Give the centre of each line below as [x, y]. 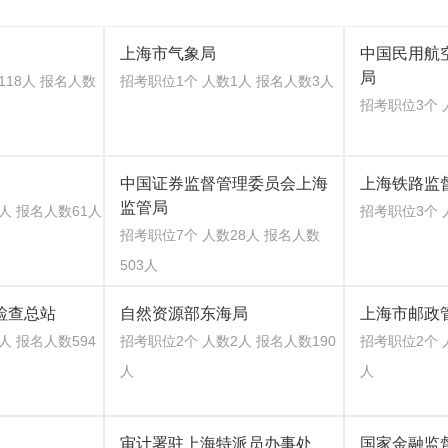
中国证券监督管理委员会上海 [224, 183]
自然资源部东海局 [184, 313]
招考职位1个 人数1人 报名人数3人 [227, 81]
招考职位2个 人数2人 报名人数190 [228, 341]
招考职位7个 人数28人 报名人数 [220, 235]
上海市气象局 [168, 53]
